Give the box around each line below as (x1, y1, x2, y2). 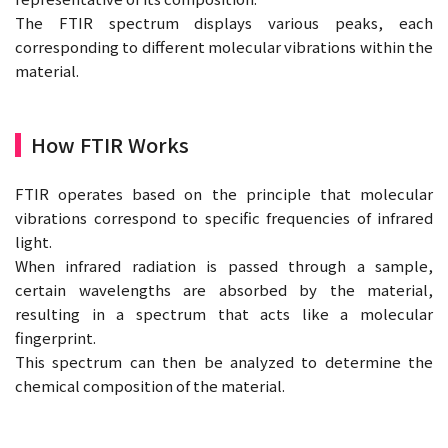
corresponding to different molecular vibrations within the (15, 35, 433, 57)
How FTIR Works (31, 129, 189, 159)
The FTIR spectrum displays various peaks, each (15, 11, 433, 33)
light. (15, 230, 52, 252)
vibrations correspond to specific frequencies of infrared (15, 206, 433, 228)
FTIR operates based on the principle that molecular (15, 182, 433, 204)
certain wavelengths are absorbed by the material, (15, 278, 433, 300)
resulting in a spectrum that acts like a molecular (15, 302, 433, 324)
